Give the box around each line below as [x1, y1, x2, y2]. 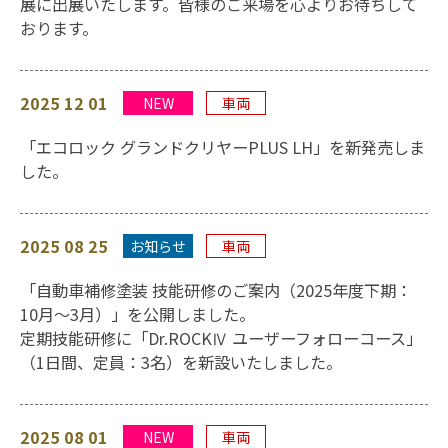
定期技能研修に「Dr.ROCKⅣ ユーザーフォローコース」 [20, 326, 422, 350]
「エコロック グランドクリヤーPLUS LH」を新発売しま [20, 135, 425, 159]
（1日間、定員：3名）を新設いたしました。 [20, 350, 342, 374]
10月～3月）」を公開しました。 [20, 302, 255, 326]
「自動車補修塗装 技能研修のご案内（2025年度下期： [20, 278, 412, 302]
